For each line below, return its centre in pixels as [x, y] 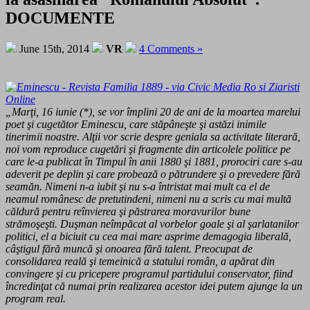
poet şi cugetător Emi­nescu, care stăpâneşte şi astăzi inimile [136, 124]
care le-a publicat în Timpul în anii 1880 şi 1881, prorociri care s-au [154, 161]
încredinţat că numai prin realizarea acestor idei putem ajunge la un [154, 286]
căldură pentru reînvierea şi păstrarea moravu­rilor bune [128, 211]
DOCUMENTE [60, 18]
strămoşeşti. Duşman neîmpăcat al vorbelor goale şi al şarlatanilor [152, 224]
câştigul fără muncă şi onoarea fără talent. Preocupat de [129, 248]
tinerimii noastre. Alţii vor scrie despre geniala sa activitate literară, [153, 136]
